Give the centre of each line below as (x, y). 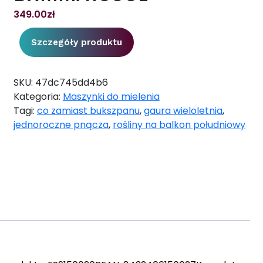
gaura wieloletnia (183, 111)
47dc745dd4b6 (71, 83)
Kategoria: (38, 97)
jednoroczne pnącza (61, 125)
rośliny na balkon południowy (179, 125)
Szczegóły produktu (76, 43)
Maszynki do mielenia (111, 97)
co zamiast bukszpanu (88, 111)
